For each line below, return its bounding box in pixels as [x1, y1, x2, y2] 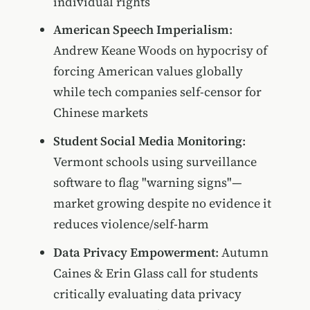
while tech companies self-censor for [53, 83, 262, 101]
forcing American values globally [53, 62, 243, 80]
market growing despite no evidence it [53, 194, 271, 212]
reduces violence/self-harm [53, 215, 209, 232]
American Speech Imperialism [53, 21, 229, 39]
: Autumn [215, 243, 268, 261]
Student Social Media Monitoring [53, 132, 242, 149]
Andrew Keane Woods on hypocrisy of [53, 42, 267, 60]
